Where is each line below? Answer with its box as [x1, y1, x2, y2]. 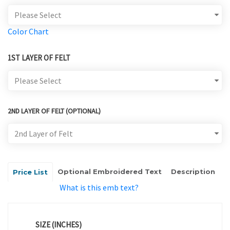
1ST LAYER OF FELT [8, 53, 70, 63]
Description [171, 167, 215, 176]
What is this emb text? [60, 182, 139, 193]
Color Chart [8, 26, 49, 37]
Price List [13, 168, 48, 177]
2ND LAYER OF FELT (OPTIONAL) [8, 106, 101, 116]
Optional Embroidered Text [57, 167, 162, 176]
